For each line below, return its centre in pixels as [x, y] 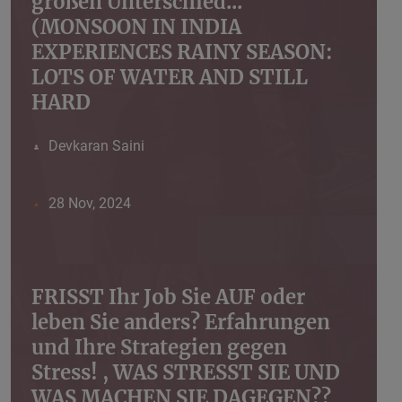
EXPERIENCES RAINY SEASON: [182, 52]
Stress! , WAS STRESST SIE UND [186, 373]
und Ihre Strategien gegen [159, 348]
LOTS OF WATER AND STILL [170, 78]
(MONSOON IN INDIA [136, 27]
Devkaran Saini [96, 146]
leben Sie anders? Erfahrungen [181, 323]
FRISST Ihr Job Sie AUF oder [168, 297]
